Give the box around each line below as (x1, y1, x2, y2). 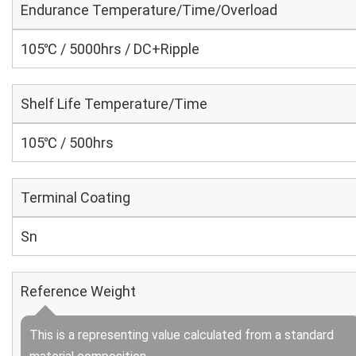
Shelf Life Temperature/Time (21, 95, 207, 112)
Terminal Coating (21, 189, 130, 206)
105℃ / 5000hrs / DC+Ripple (21, 41, 199, 57)
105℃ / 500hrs (21, 134, 114, 151)
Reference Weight (21, 283, 136, 300)
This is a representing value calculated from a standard (29, 327, 334, 342)
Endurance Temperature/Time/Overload (21, 2, 277, 18)
